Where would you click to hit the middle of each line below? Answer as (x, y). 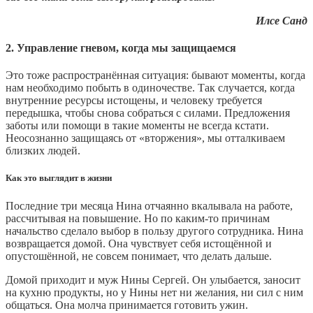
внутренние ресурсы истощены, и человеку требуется (134, 101)
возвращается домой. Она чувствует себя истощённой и (139, 243)
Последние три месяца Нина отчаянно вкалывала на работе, (149, 205)
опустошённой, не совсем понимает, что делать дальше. (139, 256)
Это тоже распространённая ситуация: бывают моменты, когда (155, 75)
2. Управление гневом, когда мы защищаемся (121, 48)
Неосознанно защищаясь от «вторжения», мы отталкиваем (145, 138)
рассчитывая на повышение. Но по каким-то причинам (138, 218)
